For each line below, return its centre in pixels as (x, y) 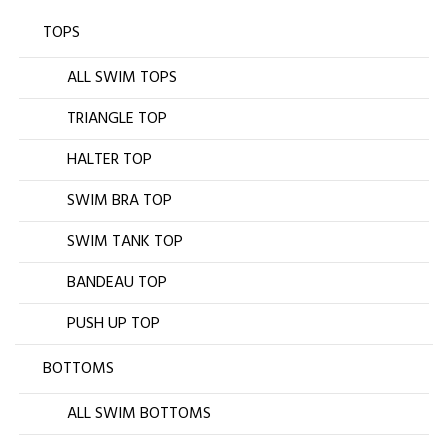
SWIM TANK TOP (125, 241)
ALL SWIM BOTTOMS (139, 413)
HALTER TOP (109, 159)
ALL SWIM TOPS (122, 77)
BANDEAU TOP (117, 282)
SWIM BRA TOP (119, 200)
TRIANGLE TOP (117, 118)
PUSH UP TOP (113, 323)
